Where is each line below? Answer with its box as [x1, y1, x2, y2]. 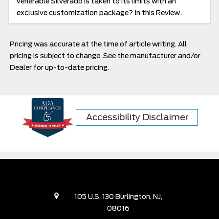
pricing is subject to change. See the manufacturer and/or [10, 52, 200, 60]
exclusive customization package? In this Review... [16, 9, 184, 17]
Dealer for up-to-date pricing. [10, 64, 109, 72]
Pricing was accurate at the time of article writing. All [10, 40, 187, 48]
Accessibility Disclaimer [86, 112, 189, 123]
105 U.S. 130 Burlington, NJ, [74, 193, 162, 201]
